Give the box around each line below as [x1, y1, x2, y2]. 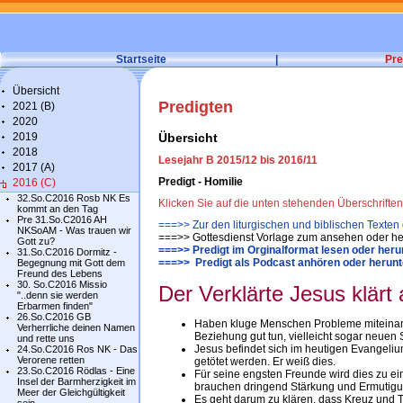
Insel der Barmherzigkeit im [17, 376, 136, 387]
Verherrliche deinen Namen [17, 322, 135, 333]
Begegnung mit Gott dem [17, 257, 125, 268]
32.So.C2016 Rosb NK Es [17, 193, 130, 203]
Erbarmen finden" [17, 300, 93, 311]
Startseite [116, 53, 166, 66]
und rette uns [17, 333, 75, 344]
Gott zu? [17, 236, 55, 246]
